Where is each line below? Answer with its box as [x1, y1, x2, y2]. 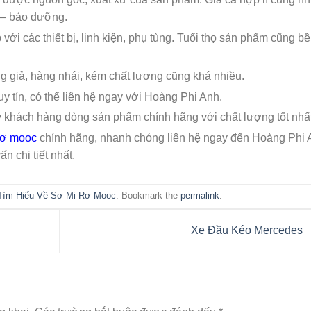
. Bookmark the [116, 190, 181, 201]
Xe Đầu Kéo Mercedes [190, 224, 305, 237]
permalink [180, 190, 220, 201]
